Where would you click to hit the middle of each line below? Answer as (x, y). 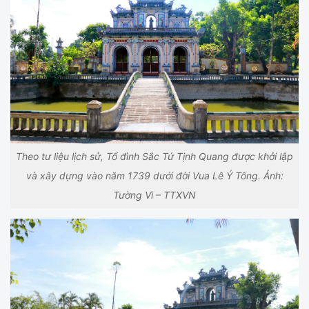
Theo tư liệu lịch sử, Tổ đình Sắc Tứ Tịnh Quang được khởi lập (154, 156)
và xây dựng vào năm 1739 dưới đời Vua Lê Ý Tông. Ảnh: (154, 175)
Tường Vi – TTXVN (154, 195)
